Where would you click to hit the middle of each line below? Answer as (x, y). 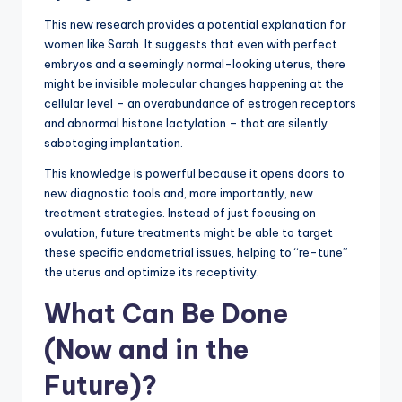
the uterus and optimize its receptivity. (152, 272)
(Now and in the (146, 350)
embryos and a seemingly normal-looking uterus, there (195, 64)
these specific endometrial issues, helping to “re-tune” (196, 253)
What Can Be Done (166, 314)
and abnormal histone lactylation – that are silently (186, 123)
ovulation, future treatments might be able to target (188, 233)
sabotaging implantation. (114, 143)
